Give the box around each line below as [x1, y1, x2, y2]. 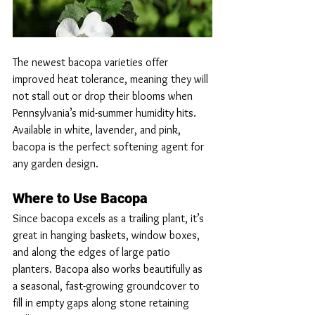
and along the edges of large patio [13, 245, 173, 259]
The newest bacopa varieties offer [13, 55, 171, 69]
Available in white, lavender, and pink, [13, 122, 184, 136]
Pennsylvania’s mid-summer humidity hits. [13, 105, 199, 120]
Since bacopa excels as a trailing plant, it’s [13, 211, 207, 225]
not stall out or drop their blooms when [13, 89, 195, 103]
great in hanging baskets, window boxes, [13, 228, 202, 242]
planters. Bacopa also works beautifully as [13, 262, 205, 276]
